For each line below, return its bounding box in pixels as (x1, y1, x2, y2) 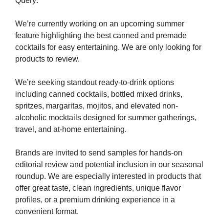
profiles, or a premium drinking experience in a (15, 196, 175, 204)
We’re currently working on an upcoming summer (15, 20, 184, 28)
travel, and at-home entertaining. (15, 125, 127, 134)
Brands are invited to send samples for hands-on (15, 149, 182, 157)
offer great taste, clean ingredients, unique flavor (15, 184, 181, 193)
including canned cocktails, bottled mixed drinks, (15, 90, 182, 99)
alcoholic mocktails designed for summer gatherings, (15, 113, 197, 122)
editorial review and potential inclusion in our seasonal (15, 160, 203, 169)
